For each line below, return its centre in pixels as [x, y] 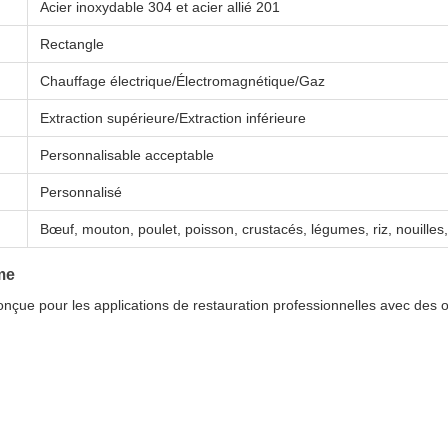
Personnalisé [81, 192]
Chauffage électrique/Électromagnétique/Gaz [182, 81]
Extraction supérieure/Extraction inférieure [173, 118]
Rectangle [72, 44]
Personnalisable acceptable [127, 155]
